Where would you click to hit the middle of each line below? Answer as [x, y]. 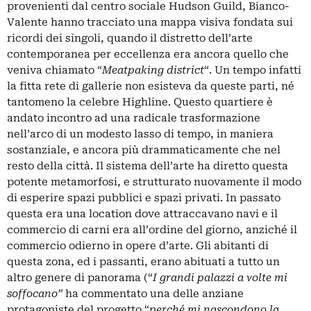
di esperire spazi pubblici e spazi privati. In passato [144, 197]
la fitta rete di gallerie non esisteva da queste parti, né [151, 86]
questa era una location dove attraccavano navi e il [142, 213]
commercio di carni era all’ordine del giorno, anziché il [152, 229]
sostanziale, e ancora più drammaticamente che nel [144, 150]
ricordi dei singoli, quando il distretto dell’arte [130, 38]
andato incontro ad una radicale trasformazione [134, 118]
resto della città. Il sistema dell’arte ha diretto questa [148, 166]
